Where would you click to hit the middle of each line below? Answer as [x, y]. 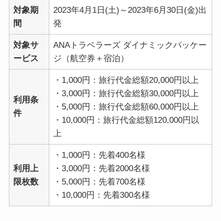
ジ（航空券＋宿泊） [91, 58]
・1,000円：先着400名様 [100, 155]
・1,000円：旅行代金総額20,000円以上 [126, 80]
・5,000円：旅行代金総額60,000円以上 [126, 107]
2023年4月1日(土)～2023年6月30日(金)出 [130, 10]
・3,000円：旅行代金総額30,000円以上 [126, 93]
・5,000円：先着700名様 [100, 182]
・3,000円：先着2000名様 [102, 168]
